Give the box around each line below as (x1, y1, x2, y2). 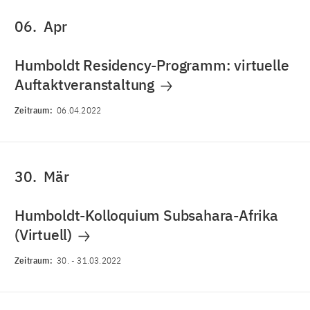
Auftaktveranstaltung (15, 75, 158, 94)
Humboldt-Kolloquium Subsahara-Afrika (15, 206, 278, 225)
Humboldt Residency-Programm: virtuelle (15, 55, 289, 75)
